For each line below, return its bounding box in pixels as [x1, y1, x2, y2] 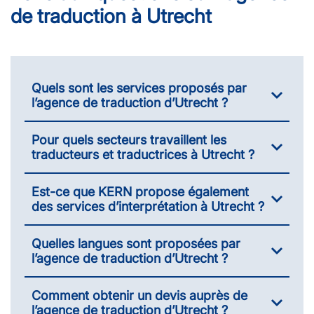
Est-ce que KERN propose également [32, 184, 249, 199]
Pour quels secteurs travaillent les [32, 132, 226, 147]
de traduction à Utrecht [11, 4, 212, 28]
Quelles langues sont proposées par [32, 235, 240, 251]
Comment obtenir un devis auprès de [32, 287, 247, 303]
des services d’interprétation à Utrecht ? [32, 198, 264, 214]
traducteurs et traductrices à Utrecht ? [32, 146, 254, 162]
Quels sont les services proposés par [32, 80, 247, 95]
